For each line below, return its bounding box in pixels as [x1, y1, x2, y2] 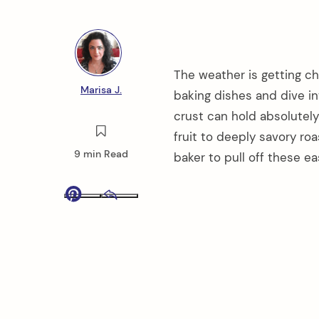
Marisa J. [80, 83, 122, 96]
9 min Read [74, 147, 128, 160]
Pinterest [108, 198, 151, 211]
